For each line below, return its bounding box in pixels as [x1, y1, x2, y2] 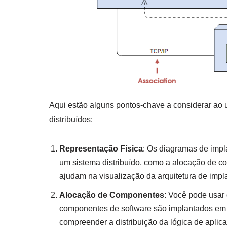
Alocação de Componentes [59, 190, 164, 199]
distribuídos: [49, 115, 93, 124]
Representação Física [59, 144, 143, 153]
